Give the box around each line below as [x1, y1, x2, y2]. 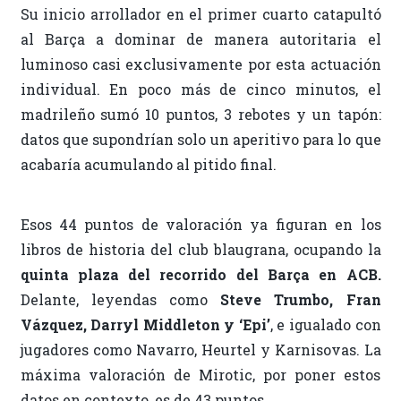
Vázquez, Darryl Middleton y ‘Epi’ [20, 315, 270, 335]
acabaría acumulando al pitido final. [20, 155, 277, 175]
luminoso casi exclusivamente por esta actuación [20, 55, 381, 74]
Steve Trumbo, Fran [220, 290, 381, 310]
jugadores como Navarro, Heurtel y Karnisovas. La [20, 340, 381, 360]
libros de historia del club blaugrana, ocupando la [20, 240, 381, 260]
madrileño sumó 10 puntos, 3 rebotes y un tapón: [20, 105, 381, 124]
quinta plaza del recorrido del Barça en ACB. [20, 265, 381, 285]
